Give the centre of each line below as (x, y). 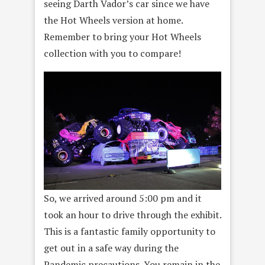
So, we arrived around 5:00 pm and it (123, 198)
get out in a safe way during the (111, 248)
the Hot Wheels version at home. (113, 20)
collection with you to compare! (112, 53)
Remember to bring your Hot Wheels (122, 36)
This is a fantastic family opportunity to (130, 232)
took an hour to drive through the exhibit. (132, 215)
